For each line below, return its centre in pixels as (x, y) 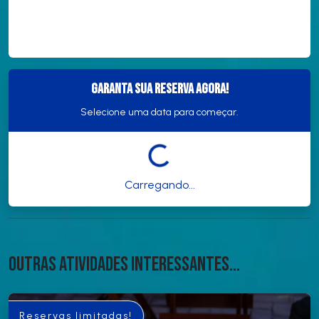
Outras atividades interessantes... (124, 264)
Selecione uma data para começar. (159, 112)
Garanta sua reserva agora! (159, 89)
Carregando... (159, 184)
